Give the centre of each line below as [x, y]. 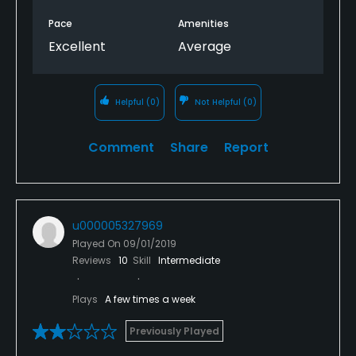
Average [205, 46]
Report [246, 147]
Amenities [203, 23]
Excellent [77, 46]
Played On [98, 243]
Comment [121, 147]
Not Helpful [218, 102]
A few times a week [150, 299]
